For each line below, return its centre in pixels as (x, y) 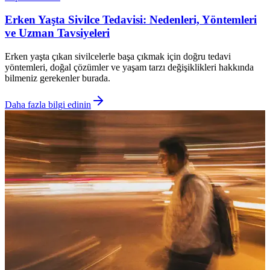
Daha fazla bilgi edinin (48, 104)
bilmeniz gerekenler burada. (58, 78)
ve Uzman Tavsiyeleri (57, 33)
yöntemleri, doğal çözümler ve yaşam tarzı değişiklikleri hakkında (129, 67)
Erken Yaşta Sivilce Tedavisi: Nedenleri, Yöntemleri (131, 20)
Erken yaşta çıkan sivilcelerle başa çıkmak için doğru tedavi (118, 56)
